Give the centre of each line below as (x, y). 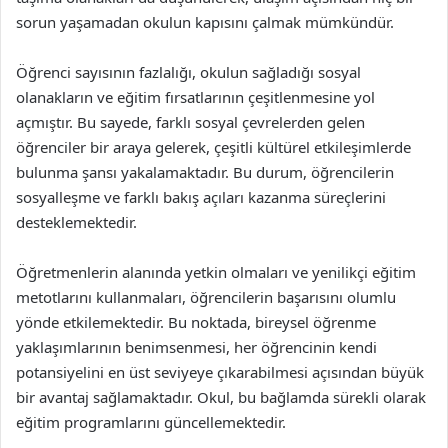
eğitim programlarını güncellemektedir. (151, 422)
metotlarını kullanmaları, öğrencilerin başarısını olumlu (206, 297)
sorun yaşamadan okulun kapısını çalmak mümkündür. (205, 22)
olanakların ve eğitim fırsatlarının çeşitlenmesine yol (195, 97)
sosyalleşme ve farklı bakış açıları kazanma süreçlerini (201, 197)
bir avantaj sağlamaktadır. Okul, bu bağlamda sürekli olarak (221, 397)
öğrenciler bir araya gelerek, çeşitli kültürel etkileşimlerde (213, 147)
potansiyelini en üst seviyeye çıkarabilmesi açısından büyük (220, 372)
